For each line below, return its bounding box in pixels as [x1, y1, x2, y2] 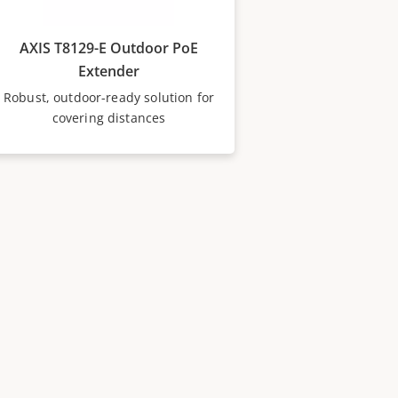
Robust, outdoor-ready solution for [3, 89, 215, 106]
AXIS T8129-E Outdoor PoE [19, 38, 198, 58]
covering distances [52, 109, 166, 126]
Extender [77, 61, 139, 81]
